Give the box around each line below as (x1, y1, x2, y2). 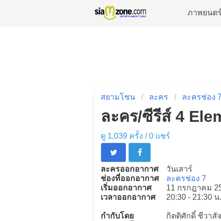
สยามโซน (101, 93, 135, 101)
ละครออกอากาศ (101, 165, 158, 173)
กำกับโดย (101, 212, 134, 220)
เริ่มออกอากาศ (101, 184, 151, 192)
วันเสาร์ (166, 165, 192, 173)
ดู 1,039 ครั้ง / (101, 132, 149, 140)
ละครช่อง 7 (166, 174, 206, 183)
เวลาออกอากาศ (101, 193, 155, 201)
